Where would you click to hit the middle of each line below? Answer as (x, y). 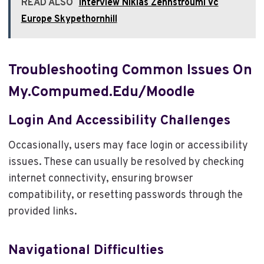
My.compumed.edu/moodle (101, 93)
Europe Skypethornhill (69, 19)
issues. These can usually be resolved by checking (126, 163)
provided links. (42, 212)
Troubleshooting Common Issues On (130, 71)
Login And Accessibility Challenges (119, 121)
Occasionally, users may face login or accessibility (128, 146)
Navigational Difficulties (86, 250)
